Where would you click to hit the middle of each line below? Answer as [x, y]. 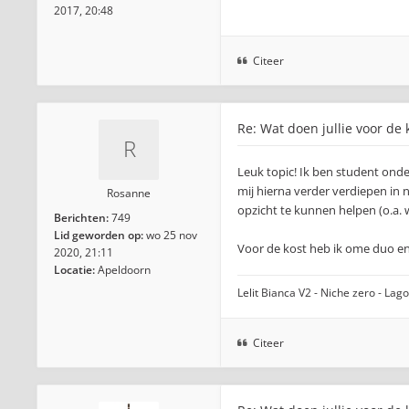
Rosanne [129, 193]
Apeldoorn [124, 270]
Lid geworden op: [99, 235]
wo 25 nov [172, 235]
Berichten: [81, 218]
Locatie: [74, 270]
